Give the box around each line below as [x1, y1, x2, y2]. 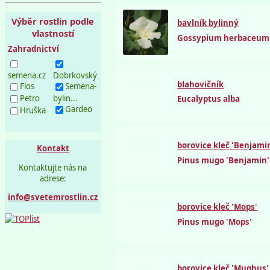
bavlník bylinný [177, 17, 239, 29]
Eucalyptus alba [177, 93, 240, 105]
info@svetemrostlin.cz [8, 191, 98, 202]
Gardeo [64, 104, 92, 115]
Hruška [20, 105, 46, 116]
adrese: [39, 172, 66, 184]
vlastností [31, 27, 74, 39]
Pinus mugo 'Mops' [177, 216, 253, 227]
